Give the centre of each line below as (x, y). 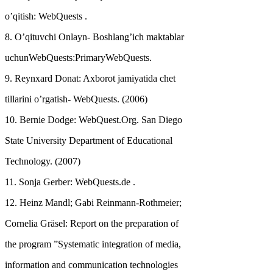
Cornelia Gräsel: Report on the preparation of (92, 223)
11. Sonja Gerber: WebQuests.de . (70, 182)
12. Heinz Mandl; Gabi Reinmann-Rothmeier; (93, 202)
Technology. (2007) (43, 161)
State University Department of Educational (89, 140)
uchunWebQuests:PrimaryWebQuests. (78, 57)
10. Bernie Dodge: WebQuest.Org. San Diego (94, 119)
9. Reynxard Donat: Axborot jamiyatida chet (90, 78)
